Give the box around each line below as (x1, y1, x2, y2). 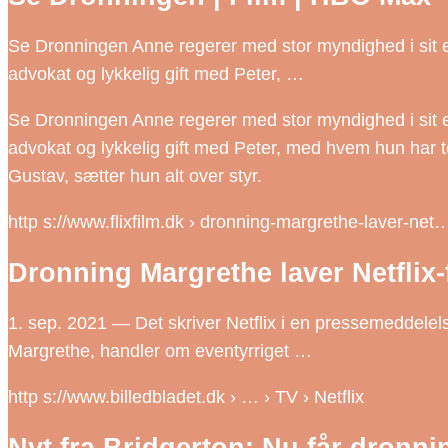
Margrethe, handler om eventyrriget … (8, 341, 312, 362)
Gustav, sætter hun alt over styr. (8, 166, 262, 187)
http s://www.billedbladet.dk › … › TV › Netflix (8, 387, 364, 408)
